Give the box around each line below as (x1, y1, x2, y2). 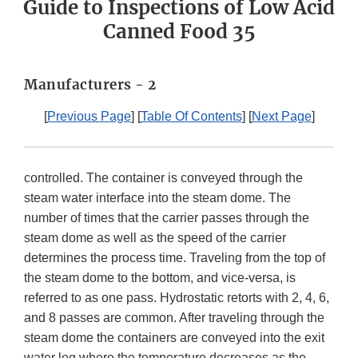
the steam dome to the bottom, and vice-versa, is (24, 271, 296, 285)
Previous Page (46, 109, 131, 124)
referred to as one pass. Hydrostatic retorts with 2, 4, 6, (24, 291, 329, 305)
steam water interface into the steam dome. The (24, 191, 291, 205)
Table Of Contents (140, 109, 242, 124)
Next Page (251, 109, 312, 124)
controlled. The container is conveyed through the (24, 171, 303, 185)
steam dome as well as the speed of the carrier (24, 231, 286, 245)
